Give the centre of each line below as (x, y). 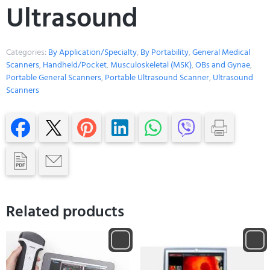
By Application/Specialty (93, 52)
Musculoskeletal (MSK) (151, 65)
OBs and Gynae (223, 65)
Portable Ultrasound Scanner (157, 78)
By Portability (165, 52)
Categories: (27, 52)
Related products (65, 212)
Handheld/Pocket (75, 65)
